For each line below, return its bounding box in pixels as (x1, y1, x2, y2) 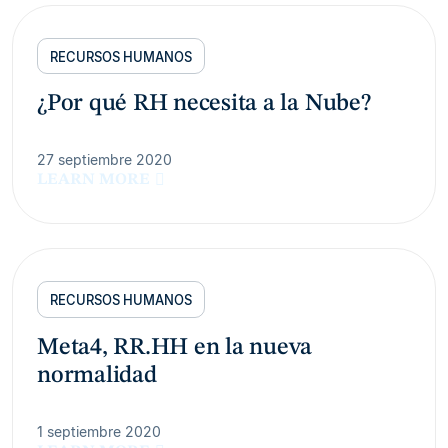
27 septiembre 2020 (37, 151, 172, 169)
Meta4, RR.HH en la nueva (37, 335, 313, 360)
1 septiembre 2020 (37, 422, 161, 440)
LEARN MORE (37, 172, 150, 189)
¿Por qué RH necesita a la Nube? (37, 92, 371, 117)
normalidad (37, 363, 157, 388)
